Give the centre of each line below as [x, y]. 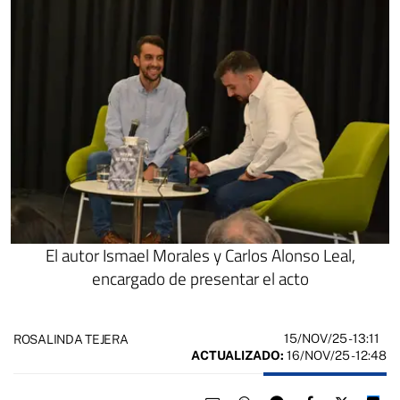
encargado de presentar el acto [200, 279]
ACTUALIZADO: [237, 356]
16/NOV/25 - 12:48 [335, 356]
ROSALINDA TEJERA [71, 339]
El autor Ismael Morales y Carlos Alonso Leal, [200, 255]
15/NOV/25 [316, 339]
